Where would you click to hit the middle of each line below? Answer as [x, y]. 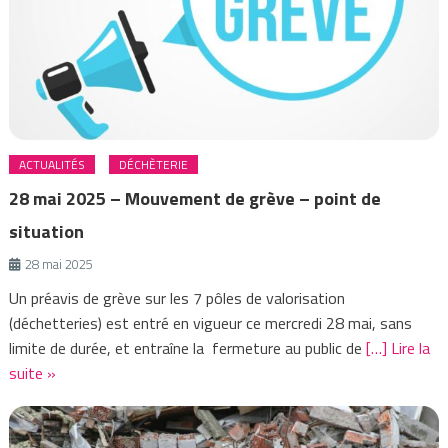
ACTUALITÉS [52, 165]
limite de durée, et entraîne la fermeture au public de [188, 348]
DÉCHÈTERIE [154, 165]
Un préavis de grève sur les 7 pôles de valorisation [177, 298]
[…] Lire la [398, 348]
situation [47, 232]
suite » [33, 373]
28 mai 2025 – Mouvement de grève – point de [195, 199]
